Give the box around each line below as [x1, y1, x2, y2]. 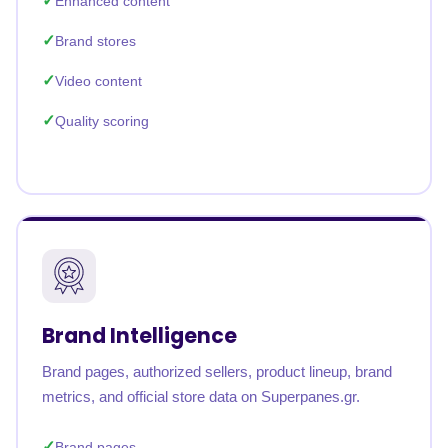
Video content [55, 73, 142, 89]
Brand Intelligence [42, 321, 237, 350]
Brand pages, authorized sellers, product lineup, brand [42, 363, 392, 380]
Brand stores [55, 33, 136, 49]
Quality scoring [55, 113, 149, 129]
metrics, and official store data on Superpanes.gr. [42, 388, 360, 405]
